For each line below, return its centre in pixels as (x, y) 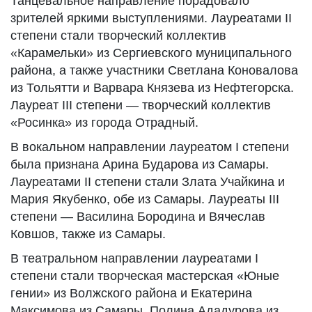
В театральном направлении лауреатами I (134, 258)
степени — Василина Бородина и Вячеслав (138, 217)
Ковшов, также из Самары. (88, 234)
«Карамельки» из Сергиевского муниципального (151, 53)
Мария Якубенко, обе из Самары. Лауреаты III (145, 199)
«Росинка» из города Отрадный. (104, 123)
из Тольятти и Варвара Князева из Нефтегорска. (152, 88)
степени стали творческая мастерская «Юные (145, 276)
